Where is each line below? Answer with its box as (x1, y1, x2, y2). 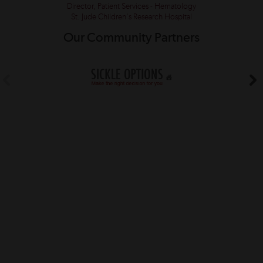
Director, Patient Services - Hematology (67, 2, 196, 11)
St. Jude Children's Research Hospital (71, 13, 192, 22)
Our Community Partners (63, 32, 200, 45)
